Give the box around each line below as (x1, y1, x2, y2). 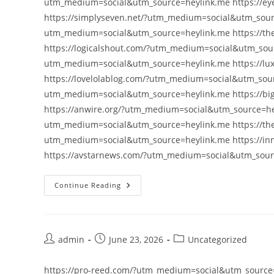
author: (43, 246, 73, 257)
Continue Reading (54, 180, 121, 190)
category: (173, 246, 210, 257)
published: (94, 246, 138, 257)
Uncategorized (188, 234, 247, 245)
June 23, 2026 (109, 234, 163, 245)
